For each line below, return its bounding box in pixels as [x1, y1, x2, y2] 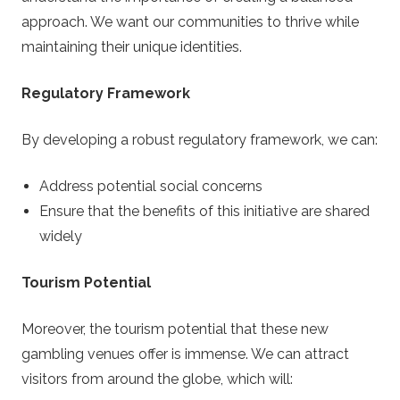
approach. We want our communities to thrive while [21, 12, 359, 30]
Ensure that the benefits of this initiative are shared [39, 202, 370, 220]
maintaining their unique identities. [21, 37, 242, 55]
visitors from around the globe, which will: [21, 370, 293, 387]
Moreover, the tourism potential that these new [21, 320, 329, 337]
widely [39, 227, 82, 245]
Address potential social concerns [39, 177, 262, 195]
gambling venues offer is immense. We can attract [21, 345, 349, 362]
